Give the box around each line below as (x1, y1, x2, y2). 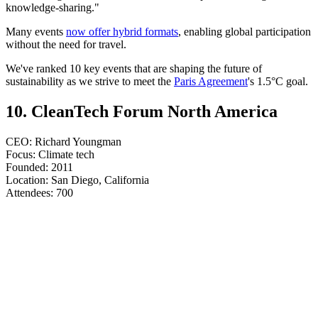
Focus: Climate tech (6, 148, 94, 160)
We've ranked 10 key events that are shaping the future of (6, 62, 262, 75)
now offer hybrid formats (66, 26, 178, 38)
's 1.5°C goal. (248, 75, 308, 87)
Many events (6, 26, 66, 38)
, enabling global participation (178, 26, 311, 38)
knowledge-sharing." (6, 1, 99, 13)
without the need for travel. (6, 38, 126, 50)
